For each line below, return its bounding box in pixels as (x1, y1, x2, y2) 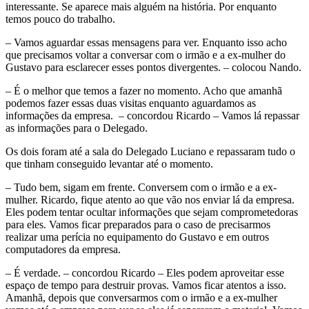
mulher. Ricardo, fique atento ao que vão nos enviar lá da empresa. (6, 193, 295, 206)
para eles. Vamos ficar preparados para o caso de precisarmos (6, 218, 270, 230)
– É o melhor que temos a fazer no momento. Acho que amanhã (6, 84, 282, 97)
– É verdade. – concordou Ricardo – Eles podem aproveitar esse (6, 266, 284, 279)
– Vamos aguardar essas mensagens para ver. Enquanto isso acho (6, 36, 287, 48)
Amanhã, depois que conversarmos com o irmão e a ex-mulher (6, 291, 277, 303)
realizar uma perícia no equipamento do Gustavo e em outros (6, 230, 269, 243)
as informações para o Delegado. (6, 121, 148, 134)
